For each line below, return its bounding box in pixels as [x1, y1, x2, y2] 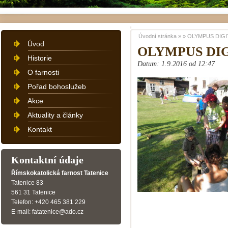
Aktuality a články [27, 111, 83, 119]
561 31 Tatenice [11, 189, 55, 196]
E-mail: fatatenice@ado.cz [11, 208, 83, 215]
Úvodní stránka [138, 33, 177, 39]
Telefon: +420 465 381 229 [11, 198, 85, 206]
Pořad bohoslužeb [27, 82, 86, 91]
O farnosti [27, 68, 59, 76]
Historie [27, 54, 52, 62]
